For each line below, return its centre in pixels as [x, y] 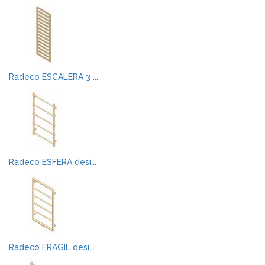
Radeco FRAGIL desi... [52, 247]
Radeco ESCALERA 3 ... [54, 77]
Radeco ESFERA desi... [53, 162]
